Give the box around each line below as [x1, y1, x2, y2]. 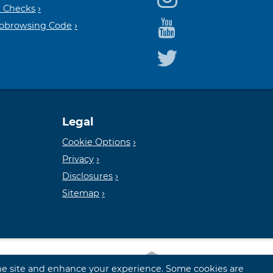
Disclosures [62, 171, 113, 182]
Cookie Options [62, 136, 131, 148]
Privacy [62, 154, 94, 165]
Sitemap [62, 188, 100, 199]
